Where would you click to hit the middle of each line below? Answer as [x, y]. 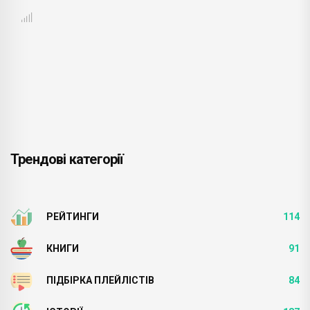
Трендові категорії [67, 159]
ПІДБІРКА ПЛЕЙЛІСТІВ [100, 280]
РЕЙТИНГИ [73, 216]
